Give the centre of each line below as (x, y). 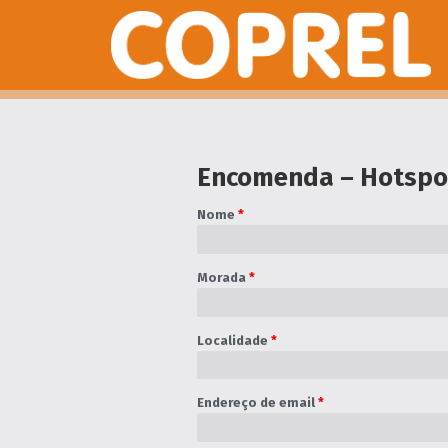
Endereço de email (257, 403)
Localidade (233, 340)
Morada (222, 278)
